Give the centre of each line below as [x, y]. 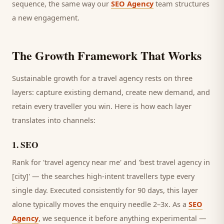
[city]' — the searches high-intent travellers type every [103, 176]
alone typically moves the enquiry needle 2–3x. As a [100, 204]
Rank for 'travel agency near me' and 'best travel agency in [111, 162]
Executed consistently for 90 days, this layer [123, 190]
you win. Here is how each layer [137, 106]
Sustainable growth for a [55, 78]
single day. [30, 190]
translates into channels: [54, 120]
